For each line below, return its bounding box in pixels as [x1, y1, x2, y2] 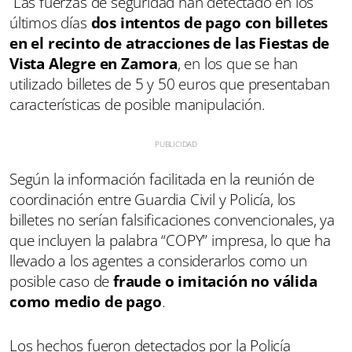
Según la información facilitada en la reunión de [9, 168, 314, 189]
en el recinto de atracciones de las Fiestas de [9, 32, 330, 53]
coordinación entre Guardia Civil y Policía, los [9, 189, 296, 210]
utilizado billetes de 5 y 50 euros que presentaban [9, 73, 330, 94]
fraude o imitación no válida [112, 270, 317, 291]
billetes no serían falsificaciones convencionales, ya [9, 209, 335, 230]
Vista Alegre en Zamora [9, 53, 178, 74]
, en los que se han [177, 53, 299, 74]
